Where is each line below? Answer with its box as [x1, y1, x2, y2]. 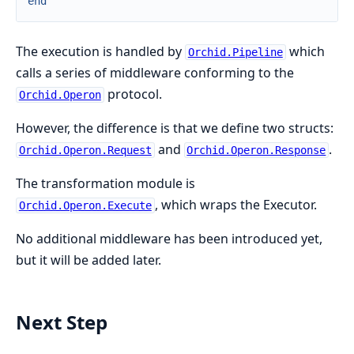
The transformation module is [16, 175, 195, 193]
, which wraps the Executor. [154, 196, 317, 214]
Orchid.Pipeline [187, 46, 283, 59]
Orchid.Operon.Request [18, 144, 152, 157]
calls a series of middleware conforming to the [16, 64, 294, 82]
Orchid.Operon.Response [186, 144, 326, 157]
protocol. [104, 85, 162, 104]
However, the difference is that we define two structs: [16, 119, 333, 137]
